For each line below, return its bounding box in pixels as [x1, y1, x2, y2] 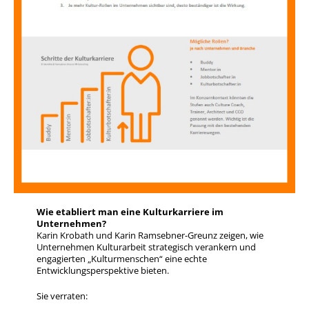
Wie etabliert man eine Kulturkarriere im [36, 206, 223, 219]
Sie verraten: [36, 289, 88, 302]
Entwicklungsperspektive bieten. [36, 264, 169, 277]
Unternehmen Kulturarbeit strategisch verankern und [36, 241, 256, 254]
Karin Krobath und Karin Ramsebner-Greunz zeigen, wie [36, 229, 263, 242]
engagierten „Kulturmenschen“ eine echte [36, 252, 207, 266]
